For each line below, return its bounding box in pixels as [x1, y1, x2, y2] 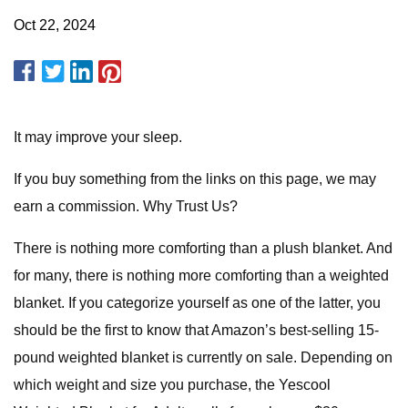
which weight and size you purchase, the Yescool [14, 377, 331, 393]
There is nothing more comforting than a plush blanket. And [14, 240, 393, 256]
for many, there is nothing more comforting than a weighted [14, 268, 389, 283]
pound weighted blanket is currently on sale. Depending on [14, 350, 393, 365]
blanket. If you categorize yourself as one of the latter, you [14, 295, 381, 311]
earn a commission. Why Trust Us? [14, 199, 238, 214]
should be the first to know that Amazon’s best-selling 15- [14, 322, 379, 338]
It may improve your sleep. [14, 129, 182, 145]
